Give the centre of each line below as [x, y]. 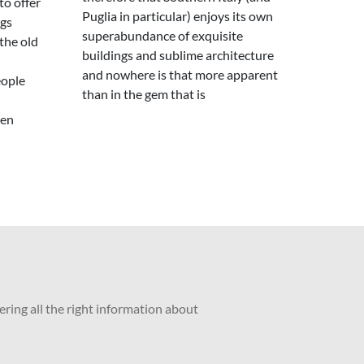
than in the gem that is [144, 94]
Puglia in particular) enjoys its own [178, 16]
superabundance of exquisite [162, 35]
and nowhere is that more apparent [180, 74]
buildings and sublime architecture [178, 55]
